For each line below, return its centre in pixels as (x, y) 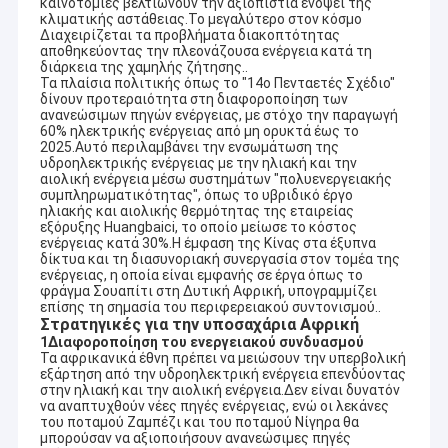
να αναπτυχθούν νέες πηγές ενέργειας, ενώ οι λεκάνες (214, 406)
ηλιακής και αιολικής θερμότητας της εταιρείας (196, 211)
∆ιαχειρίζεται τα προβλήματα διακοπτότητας (189, 35)
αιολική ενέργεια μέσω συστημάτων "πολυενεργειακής (215, 179)
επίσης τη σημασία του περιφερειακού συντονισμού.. (210, 307)
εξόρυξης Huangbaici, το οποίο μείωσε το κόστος (198, 227)
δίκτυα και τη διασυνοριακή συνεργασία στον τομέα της (219, 259)
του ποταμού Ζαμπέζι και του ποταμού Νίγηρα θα (199, 422)
